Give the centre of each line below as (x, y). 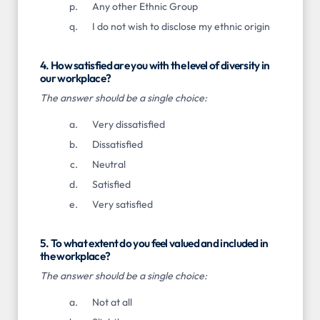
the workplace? (75, 256)
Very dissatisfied (128, 125)
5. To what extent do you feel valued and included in (154, 244)
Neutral (109, 165)
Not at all (112, 302)
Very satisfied (122, 205)
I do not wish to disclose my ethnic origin (181, 26)
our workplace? (76, 78)
